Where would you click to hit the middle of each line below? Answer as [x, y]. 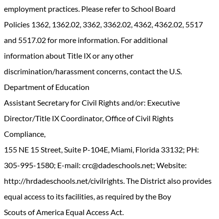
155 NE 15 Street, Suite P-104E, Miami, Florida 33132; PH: [101, 149]
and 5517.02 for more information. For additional [86, 40]
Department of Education [47, 87]
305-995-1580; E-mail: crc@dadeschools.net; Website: [95, 165]
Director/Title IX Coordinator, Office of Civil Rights [89, 118]
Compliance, [25, 133]
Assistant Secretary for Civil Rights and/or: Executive [92, 102]
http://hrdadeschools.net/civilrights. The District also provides [108, 180]
